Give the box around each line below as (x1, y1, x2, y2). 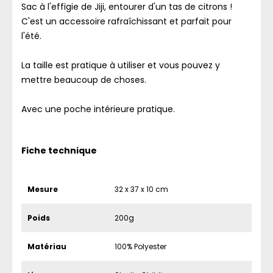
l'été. (21, 30, 41, 42)
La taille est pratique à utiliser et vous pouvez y (21, 59, 220, 71)
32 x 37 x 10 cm (115, 184, 169, 194)
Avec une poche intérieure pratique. (21, 103, 177, 115)
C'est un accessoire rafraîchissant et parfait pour (21, 15, 232, 27)
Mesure (27, 184, 58, 194)
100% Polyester (115, 241, 167, 252)
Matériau (27, 241, 66, 252)
